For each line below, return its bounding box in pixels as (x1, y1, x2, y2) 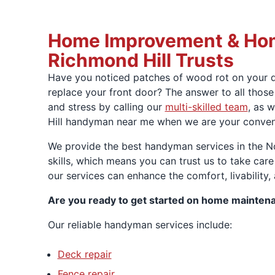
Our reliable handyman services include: (47, 218, 232, 231)
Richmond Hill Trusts (47, 48, 234, 71)
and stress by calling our (47, 100, 165, 113)
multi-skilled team (165, 100, 248, 113)
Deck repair (57, 247, 112, 260)
